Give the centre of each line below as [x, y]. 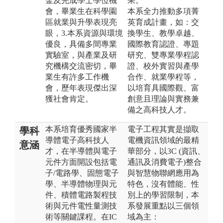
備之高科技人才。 [159, 110]
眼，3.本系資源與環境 [84, 33]
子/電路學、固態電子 [82, 173]
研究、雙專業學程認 [163, 55]
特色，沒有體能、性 [163, 184]
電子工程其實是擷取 [163, 129]
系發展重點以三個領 [163, 206]
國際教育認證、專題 [163, 44]
